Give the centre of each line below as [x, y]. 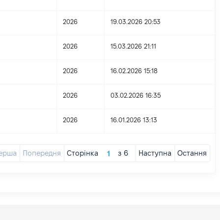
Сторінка [83, 153]
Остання [192, 153]
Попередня [42, 153]
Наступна [155, 153]
